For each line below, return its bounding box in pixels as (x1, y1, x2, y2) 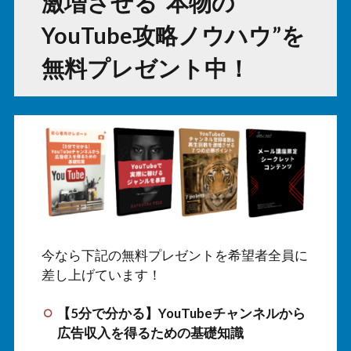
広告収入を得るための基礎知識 (57, 324, 244, 341)
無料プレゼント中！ (42, 55, 250, 82)
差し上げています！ (42, 266, 161, 283)
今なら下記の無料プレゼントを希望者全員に (42, 246, 308, 263)
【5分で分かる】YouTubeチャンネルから (57, 304, 306, 321)
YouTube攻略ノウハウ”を (42, 22, 305, 49)
